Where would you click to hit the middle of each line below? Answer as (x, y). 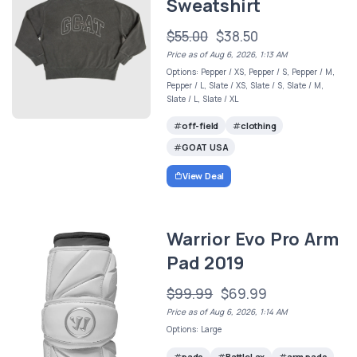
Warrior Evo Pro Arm (253, 239)
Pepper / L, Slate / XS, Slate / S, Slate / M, (245, 85)
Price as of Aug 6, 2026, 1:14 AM (227, 312)
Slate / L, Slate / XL (203, 98)
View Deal (203, 176)
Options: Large (194, 330)
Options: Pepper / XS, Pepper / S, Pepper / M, (251, 71)
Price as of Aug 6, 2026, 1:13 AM (227, 54)
